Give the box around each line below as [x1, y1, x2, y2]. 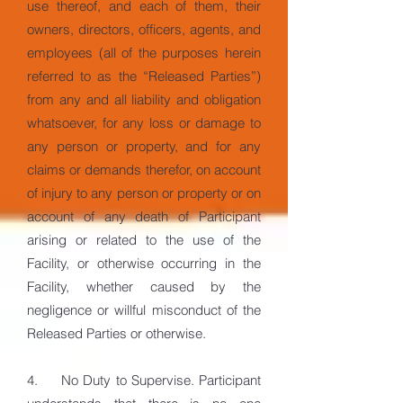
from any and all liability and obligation [27, 91, 261, 108]
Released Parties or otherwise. [27, 325, 206, 342]
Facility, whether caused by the [27, 278, 261, 295]
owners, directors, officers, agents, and [27, 21, 261, 38]
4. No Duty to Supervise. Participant [27, 372, 261, 389]
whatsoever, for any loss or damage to [27, 114, 261, 131]
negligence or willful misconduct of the [27, 301, 261, 318]
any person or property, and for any [27, 138, 261, 155]
